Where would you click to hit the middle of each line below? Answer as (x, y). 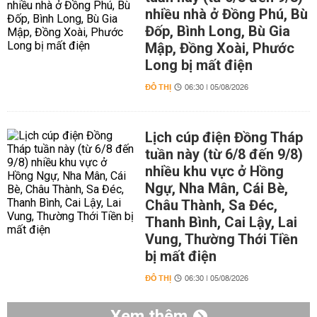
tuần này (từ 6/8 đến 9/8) (224, 155)
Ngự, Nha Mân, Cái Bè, (216, 189)
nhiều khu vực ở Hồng (214, 172)
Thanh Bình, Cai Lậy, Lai (221, 223)
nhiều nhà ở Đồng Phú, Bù (226, 15)
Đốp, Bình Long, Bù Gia (217, 31)
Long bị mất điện (198, 65)
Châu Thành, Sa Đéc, (211, 206)
